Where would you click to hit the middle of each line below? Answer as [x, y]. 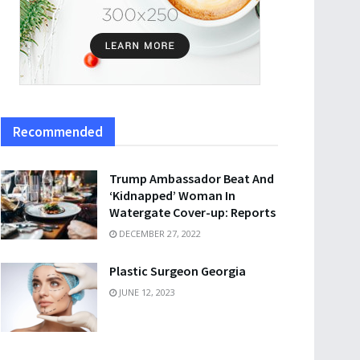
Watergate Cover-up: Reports [192, 212]
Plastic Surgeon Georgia [178, 271]
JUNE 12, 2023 [146, 292]
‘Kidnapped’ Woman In [172, 195]
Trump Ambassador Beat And [192, 178]
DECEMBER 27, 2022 [159, 233]
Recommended [58, 132]
